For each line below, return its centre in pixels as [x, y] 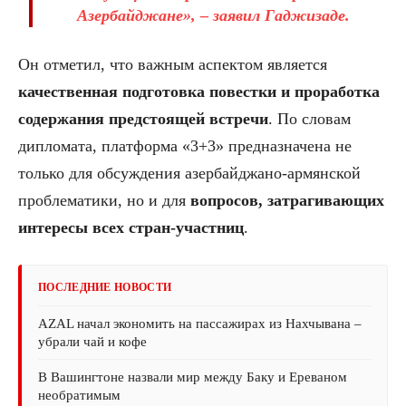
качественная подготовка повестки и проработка [199, 91]
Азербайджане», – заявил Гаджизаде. [213, 15]
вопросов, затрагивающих [287, 200]
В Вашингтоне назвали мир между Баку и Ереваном [193, 377]
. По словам [309, 118]
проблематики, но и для [104, 200]
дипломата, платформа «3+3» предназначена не [185, 145]
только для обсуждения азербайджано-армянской [189, 173]
